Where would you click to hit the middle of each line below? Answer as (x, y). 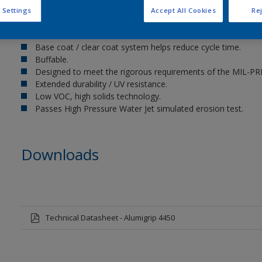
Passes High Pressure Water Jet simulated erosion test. (139, 108)
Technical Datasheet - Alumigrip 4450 (110, 218)
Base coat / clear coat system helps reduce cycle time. (138, 47)
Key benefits (64, 23)
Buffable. (51, 59)
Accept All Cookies (183, 11)
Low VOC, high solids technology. (98, 96)
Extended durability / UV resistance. (101, 84)
